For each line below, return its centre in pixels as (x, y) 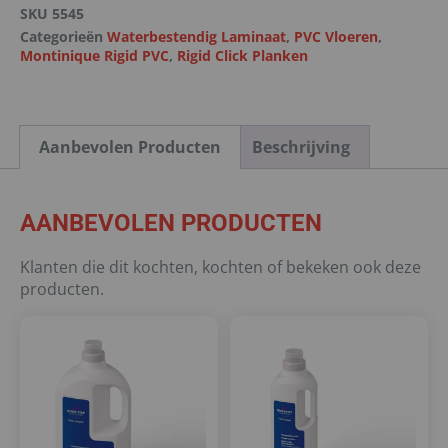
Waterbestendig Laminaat (196, 37)
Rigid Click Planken (242, 56)
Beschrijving (300, 146)
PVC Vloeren (336, 37)
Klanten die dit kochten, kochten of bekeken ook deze (220, 267)
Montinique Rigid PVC (94, 56)
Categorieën (61, 37)
